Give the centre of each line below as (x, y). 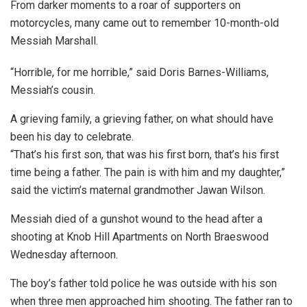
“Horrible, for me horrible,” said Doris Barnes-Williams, (139, 73)
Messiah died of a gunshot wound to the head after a (136, 219)
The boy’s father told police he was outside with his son (144, 284)
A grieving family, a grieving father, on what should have (142, 119)
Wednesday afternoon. (64, 255)
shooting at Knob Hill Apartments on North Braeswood (139, 237)
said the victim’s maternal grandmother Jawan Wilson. (138, 191)
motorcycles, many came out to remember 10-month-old (145, 23)
